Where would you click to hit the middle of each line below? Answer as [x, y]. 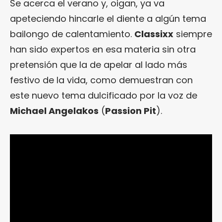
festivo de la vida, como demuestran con [101, 80]
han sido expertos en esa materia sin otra [103, 49]
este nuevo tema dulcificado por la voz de [104, 95]
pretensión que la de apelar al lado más [99, 64]
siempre [193, 34]
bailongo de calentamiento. [72, 34]
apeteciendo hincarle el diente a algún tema [108, 18]
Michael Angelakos [54, 111]
